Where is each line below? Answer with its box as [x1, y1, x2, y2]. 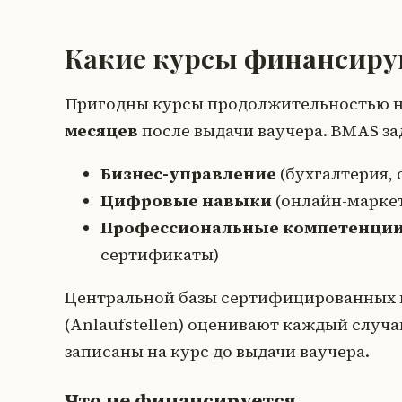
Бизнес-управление [100, 162, 276, 186]
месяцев [65, 119, 138, 143]
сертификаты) [100, 243, 219, 267]
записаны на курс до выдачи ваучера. [65, 340, 370, 363]
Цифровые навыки [100, 189, 272, 213]
